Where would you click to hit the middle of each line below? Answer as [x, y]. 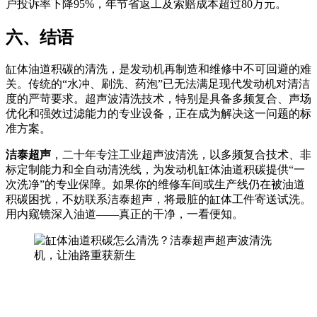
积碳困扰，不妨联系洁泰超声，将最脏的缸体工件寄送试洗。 [158, 200]
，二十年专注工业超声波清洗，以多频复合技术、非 [181, 155]
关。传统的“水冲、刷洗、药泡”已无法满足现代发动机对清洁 [158, 84]
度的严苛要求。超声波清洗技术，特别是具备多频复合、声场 [158, 99]
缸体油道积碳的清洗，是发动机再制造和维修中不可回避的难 [158, 69]
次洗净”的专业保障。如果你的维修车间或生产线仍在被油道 [155, 185]
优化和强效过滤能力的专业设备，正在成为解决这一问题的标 [158, 114]
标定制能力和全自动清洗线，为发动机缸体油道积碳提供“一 [155, 170]
